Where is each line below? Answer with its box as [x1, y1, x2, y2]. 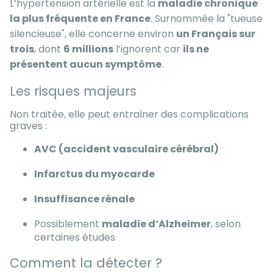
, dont [34, 41, 63, 56]
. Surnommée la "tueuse [151, 11, 263, 26]
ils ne [183, 41, 209, 56]
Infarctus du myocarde [34, 167, 155, 182]
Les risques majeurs [10, 82, 136, 100]
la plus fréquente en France [10, 11, 151, 26]
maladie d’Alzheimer [102, 217, 211, 232]
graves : [10, 119, 47, 133]
